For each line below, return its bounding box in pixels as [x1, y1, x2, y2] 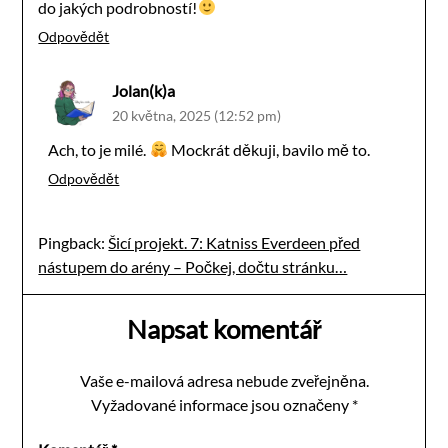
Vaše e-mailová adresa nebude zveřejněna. [79, 370, 369, 390]
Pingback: [38, 232, 109, 252]
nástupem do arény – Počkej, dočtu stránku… [38, 256, 348, 276]
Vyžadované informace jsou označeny [90, 394, 352, 414]
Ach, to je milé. [48, 139, 150, 159]
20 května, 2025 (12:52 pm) [112, 106, 282, 124]
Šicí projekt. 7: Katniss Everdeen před [108, 232, 361, 252]
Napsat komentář [126, 312, 322, 345]
